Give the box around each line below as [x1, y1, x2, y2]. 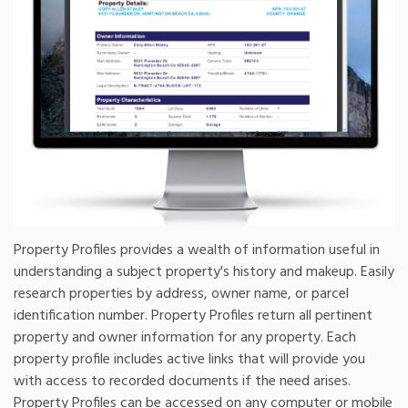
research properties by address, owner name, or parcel [14, 282, 349, 307]
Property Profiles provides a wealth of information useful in [14, 239, 380, 263]
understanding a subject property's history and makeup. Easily [14, 260, 394, 285]
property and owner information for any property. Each [14, 326, 356, 351]
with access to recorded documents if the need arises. [14, 370, 351, 394]
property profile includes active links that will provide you [14, 348, 365, 372]
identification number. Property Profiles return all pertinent [14, 304, 372, 329]
